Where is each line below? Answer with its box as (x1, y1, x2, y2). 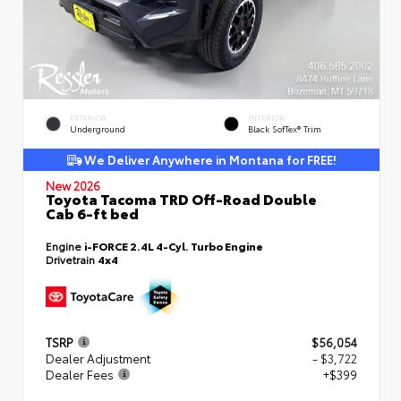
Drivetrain (46, 251, 98, 267)
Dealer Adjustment (46, 349, 150, 366)
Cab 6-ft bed (46, 201, 139, 223)
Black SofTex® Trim (248, 122, 321, 134)
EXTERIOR (70, 112, 107, 123)
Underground (70, 122, 125, 134)
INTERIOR (248, 112, 285, 123)
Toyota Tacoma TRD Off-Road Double (46, 187, 317, 209)
